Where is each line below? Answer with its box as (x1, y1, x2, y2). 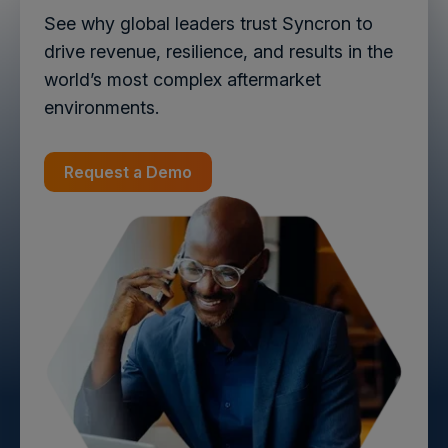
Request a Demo (64, 161, 192, 182)
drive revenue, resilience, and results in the (44, 40, 393, 62)
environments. (44, 96, 159, 118)
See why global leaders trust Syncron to (44, 12, 373, 34)
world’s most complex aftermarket (44, 68, 321, 90)
